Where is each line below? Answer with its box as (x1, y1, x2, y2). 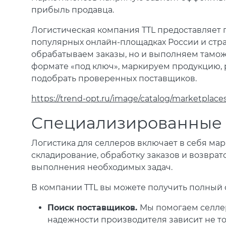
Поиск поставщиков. (47, 203, 140, 213)
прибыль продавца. (31, 5, 114, 15)
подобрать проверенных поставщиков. (31, 74, 197, 84)
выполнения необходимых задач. (31, 162, 173, 173)
